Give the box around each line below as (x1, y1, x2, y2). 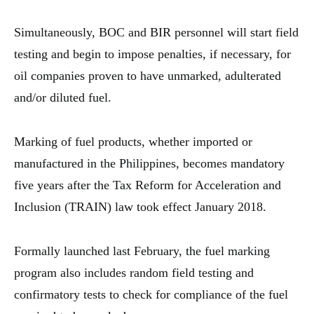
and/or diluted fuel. (14, 90, 111, 104)
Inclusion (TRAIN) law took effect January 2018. (14, 200, 266, 214)
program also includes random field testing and (14, 266, 254, 280)
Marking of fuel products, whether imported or (14, 135, 252, 149)
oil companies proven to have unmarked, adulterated (14, 69, 281, 83)
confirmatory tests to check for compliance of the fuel (14, 287, 288, 301)
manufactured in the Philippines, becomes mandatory (14, 156, 285, 170)
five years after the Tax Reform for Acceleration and (14, 178, 281, 192)
